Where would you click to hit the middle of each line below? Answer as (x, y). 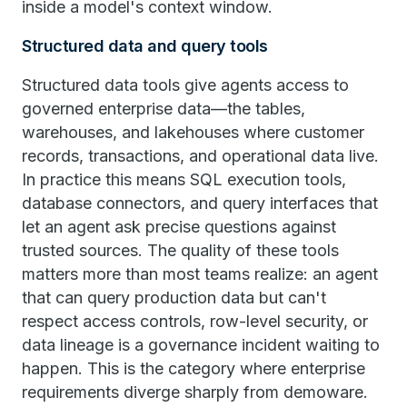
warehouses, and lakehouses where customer (193, 132)
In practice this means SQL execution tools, (184, 179)
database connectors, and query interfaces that (200, 203)
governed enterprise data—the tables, (164, 108)
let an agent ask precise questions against (179, 226)
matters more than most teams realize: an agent (200, 273)
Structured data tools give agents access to (185, 84)
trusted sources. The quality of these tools (180, 250)
